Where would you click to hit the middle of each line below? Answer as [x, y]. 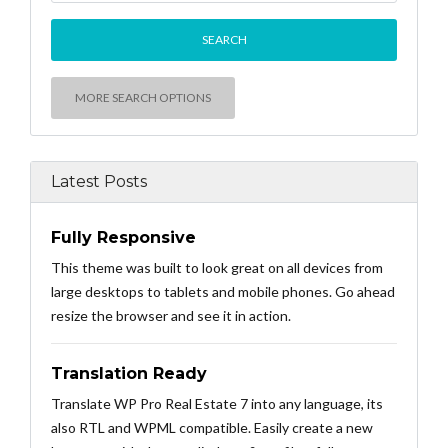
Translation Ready [129, 373]
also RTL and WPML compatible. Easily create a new [212, 427]
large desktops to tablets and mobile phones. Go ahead [223, 291]
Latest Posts [99, 181]
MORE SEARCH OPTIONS [143, 97]
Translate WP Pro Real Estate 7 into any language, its [217, 403]
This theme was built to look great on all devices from [217, 267]
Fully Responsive [123, 237]
